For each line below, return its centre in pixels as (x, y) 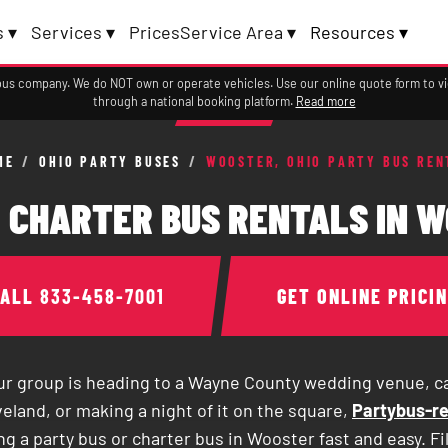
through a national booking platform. (194, 101)
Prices (155, 32)
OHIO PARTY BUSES (110, 161)
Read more (325, 101)
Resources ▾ (359, 32)
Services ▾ (73, 32)
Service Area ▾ (238, 32)
